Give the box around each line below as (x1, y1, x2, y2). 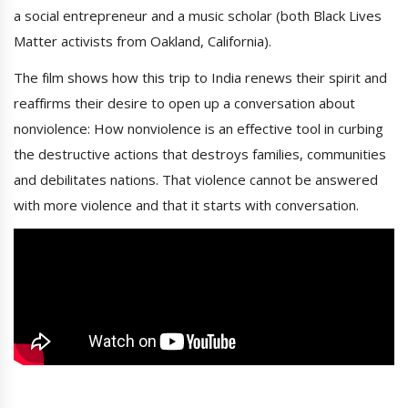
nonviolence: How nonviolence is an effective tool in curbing (14, 119, 383, 138)
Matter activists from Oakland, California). (14, 32, 271, 51)
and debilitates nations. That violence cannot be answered (14, 170, 378, 189)
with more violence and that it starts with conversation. (14, 196, 359, 215)
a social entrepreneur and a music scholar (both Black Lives (14, 6, 382, 25)
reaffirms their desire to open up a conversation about (14, 94, 355, 113)
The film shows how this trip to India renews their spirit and (14, 68, 387, 87)
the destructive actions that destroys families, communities (14, 145, 386, 164)
